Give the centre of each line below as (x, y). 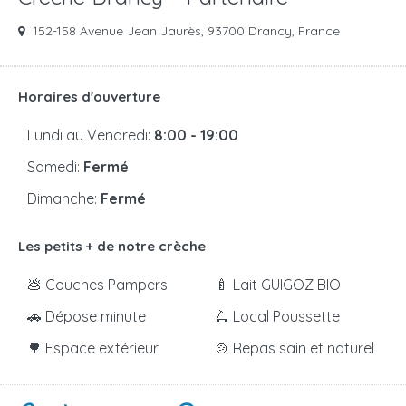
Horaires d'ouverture (89, 97)
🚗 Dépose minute (87, 317)
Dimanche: (64, 199)
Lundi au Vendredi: (91, 135)
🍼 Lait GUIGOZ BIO (278, 285)
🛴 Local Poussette (277, 317)
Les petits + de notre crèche (112, 246)
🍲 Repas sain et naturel (295, 348)
